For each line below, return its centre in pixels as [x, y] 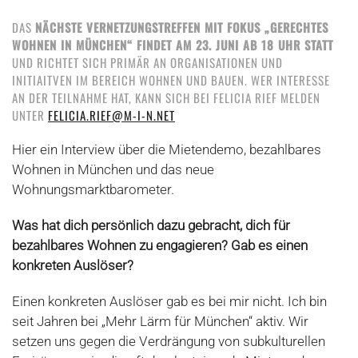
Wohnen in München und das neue [113, 169]
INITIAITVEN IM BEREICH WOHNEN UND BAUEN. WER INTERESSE [171, 80]
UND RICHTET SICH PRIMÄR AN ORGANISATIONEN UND [147, 62]
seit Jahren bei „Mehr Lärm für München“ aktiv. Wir [160, 321]
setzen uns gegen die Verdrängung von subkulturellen [169, 341]
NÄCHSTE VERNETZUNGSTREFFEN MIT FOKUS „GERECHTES [182, 27]
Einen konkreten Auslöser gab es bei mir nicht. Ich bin [169, 301]
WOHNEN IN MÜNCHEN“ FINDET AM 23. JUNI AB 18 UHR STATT [173, 45]
